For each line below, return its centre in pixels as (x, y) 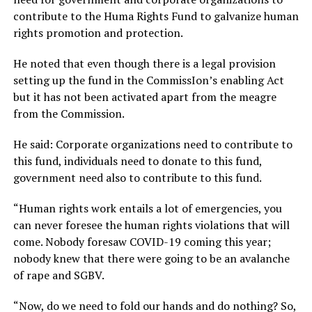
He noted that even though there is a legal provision (144, 64)
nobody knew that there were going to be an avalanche (151, 259)
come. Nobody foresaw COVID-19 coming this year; (142, 242)
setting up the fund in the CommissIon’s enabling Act (148, 80)
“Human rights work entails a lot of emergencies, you (147, 209)
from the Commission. (69, 114)
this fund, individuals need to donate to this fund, (137, 161)
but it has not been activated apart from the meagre (145, 97)
